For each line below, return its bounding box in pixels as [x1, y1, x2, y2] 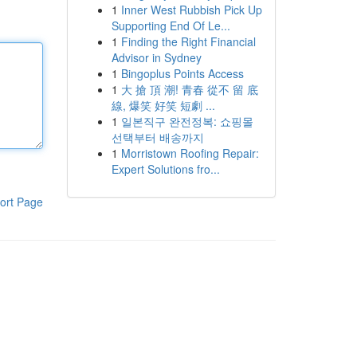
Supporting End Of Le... [111, 18, 230, 33]
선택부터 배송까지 [111, 129, 204, 145]
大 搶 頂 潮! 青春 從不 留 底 [120, 81, 258, 97]
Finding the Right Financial [120, 33, 256, 49]
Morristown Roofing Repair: [120, 145, 259, 161]
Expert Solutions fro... [111, 161, 220, 177]
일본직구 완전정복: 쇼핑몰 [120, 113, 253, 129]
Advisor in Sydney [111, 49, 202, 65]
